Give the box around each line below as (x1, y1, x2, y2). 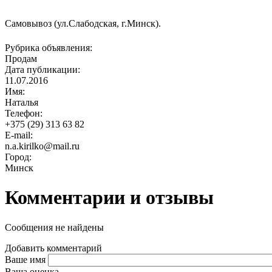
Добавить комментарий (5, 242, 102, 253)
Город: (5, 151, 32, 162)
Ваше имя (5, 254, 46, 265)
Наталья (5, 97, 38, 107)
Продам (5, 53, 37, 64)
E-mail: (5, 129, 33, 140)
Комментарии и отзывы (5, 186, 214, 209)
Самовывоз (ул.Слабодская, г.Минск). (5, 18, 161, 29)
